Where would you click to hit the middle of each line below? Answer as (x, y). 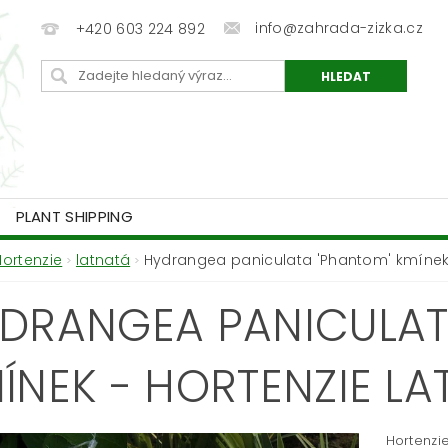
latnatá (103, 260)
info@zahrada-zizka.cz (339, 28)
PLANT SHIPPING (74, 217)
